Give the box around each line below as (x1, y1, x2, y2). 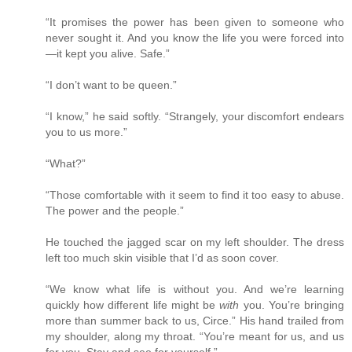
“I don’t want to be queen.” (46, 79, 177, 92)
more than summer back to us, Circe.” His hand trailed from (46, 314, 344, 328)
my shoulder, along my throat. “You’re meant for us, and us (46, 330, 344, 343)
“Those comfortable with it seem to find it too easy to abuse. (46, 189, 344, 202)
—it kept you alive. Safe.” (46, 47, 170, 60)
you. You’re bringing (239, 299, 345, 312)
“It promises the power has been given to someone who (46, 16, 344, 29)
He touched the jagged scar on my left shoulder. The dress (46, 236, 344, 249)
